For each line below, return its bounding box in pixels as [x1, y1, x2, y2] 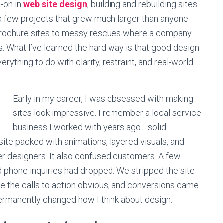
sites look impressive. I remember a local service [13, 108, 201, 118]
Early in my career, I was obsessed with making [13, 93, 193, 104]
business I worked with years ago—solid [13, 122, 166, 132]
